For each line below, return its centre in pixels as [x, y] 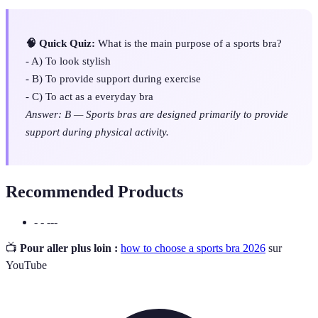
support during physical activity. [97, 132]
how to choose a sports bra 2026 [193, 248]
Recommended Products [94, 192]
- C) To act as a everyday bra [89, 97]
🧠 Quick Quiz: [60, 43]
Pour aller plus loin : [69, 248]
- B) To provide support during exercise [113, 79]
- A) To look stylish [68, 61]
